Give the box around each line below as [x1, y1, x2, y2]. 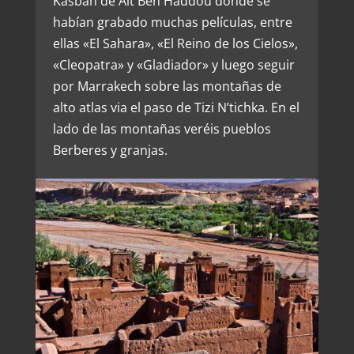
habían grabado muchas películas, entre [52, 13, 292, 31]
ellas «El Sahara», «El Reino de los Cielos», [52, 34, 298, 52]
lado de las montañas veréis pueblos [52, 119, 271, 137]
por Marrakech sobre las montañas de [52, 77, 281, 95]
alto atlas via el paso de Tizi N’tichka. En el [52, 98, 299, 116]
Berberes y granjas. [52, 141, 168, 159]
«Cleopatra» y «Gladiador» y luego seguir [52, 55, 295, 73]
